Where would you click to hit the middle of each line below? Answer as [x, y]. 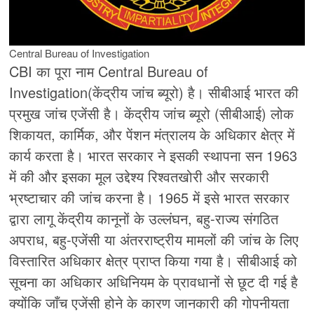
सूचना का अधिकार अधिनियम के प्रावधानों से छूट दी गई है [154, 282]
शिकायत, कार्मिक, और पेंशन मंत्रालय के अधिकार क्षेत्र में [152, 135]
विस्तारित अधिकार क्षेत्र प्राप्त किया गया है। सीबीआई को [153, 261]
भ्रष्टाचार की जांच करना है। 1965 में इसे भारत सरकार [150, 198]
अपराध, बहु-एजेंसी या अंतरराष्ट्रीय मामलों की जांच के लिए [154, 240]
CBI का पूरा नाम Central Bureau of [109, 71]
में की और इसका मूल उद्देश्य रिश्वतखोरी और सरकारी [139, 177]
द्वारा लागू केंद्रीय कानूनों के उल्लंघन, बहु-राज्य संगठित [144, 219]
